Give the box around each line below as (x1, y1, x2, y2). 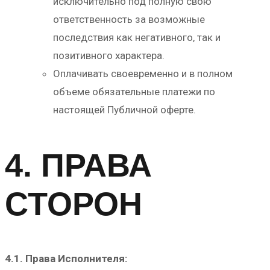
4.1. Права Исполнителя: (5, 253, 127, 265)
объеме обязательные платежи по (53, 85, 215, 98)
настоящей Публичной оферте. (53, 103, 196, 116)
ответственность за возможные (53, 13, 205, 25)
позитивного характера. (53, 49, 165, 61)
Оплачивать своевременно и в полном (53, 67, 233, 80)
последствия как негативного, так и (53, 31, 221, 43)
